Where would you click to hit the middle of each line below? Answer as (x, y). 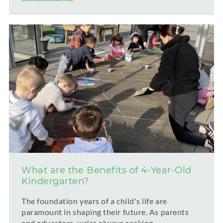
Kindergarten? (56, 181)
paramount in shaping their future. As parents (105, 212)
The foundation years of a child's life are (94, 201)
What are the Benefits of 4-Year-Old (107, 170)
